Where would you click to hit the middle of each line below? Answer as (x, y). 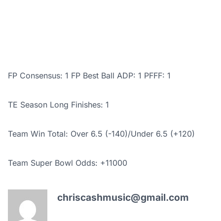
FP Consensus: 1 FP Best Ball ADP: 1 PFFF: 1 (89, 76)
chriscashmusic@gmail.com (123, 198)
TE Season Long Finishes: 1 (58, 105)
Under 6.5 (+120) (163, 134)
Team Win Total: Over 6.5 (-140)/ (69, 134)
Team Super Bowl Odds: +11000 (68, 163)
